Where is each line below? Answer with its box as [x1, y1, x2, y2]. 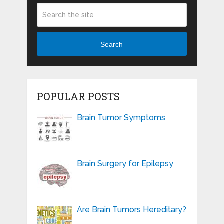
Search [100, 40, 123, 48]
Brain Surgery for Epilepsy [76, 159, 173, 169]
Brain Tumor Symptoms [76, 113, 165, 123]
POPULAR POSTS [36, 90, 120, 103]
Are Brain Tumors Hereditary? [76, 205, 186, 215]
